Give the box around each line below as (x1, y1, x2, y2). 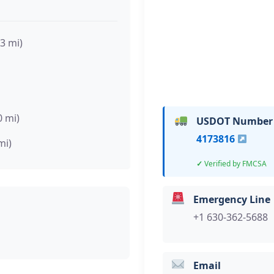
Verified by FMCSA (204, 158, 267, 169)
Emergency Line (193, 192, 270, 206)
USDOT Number (196, 114, 273, 128)
